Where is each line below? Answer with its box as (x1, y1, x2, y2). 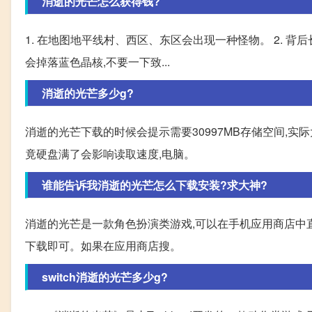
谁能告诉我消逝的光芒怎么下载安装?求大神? (42, 177, 267, 194)
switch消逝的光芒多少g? (42, 269, 168, 286)
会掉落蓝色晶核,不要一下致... (25, 54, 170, 70)
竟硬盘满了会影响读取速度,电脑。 (25, 146, 195, 162)
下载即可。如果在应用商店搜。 (25, 237, 181, 254)
